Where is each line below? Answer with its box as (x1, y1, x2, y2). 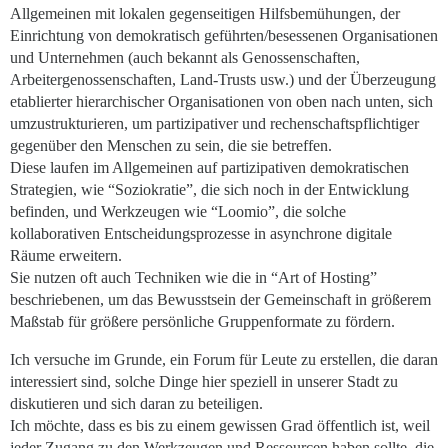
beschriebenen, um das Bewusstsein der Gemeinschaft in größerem (10, 291, 431, 308)
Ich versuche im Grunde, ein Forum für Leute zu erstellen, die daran (10, 351, 438, 368)
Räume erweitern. (10, 247, 122, 264)
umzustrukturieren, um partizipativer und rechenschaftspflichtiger (10, 115, 419, 132)
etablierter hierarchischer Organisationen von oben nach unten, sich (10, 93, 433, 110)
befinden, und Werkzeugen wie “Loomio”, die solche (10, 203, 346, 220)
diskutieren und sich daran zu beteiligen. (10, 395, 263, 412)
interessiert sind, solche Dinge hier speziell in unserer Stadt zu (10, 373, 398, 390)
